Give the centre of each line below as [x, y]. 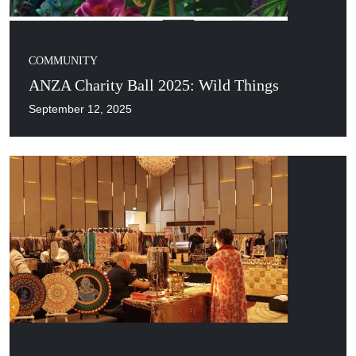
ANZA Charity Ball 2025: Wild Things [154, 85]
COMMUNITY [63, 61]
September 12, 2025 [80, 109]
